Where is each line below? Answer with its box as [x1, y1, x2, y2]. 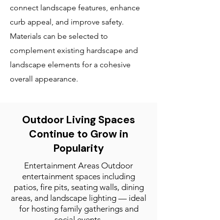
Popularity [53, 141, 104, 155]
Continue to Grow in [29, 127, 128, 141]
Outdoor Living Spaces [22, 113, 135, 127]
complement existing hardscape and [10, 46, 138, 55]
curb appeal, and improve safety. [10, 17, 124, 27]
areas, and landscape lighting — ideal [11, 193, 146, 203]
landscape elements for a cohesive [10, 60, 131, 69]
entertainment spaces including [22, 171, 135, 181]
